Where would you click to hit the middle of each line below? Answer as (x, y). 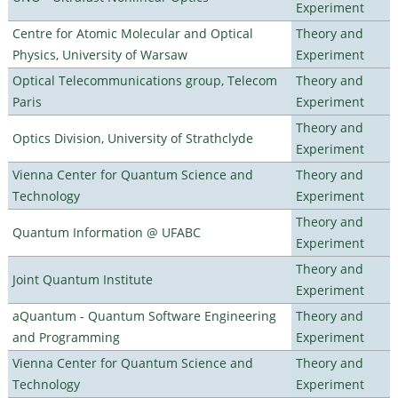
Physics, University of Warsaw (99, 54)
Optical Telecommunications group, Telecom (144, 80)
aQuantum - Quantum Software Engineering (144, 315)
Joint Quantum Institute (82, 279)
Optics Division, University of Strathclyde (132, 138)
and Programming (66, 337)
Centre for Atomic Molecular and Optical (132, 33)
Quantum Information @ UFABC (106, 232)
